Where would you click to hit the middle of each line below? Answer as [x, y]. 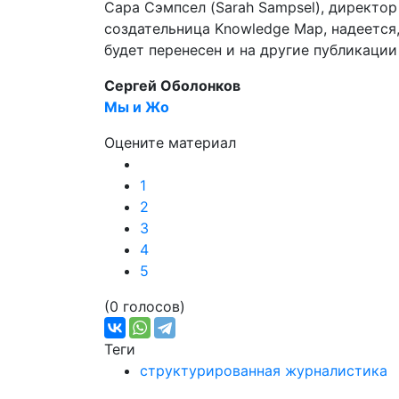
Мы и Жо [137, 107]
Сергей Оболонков [172, 85]
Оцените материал [170, 142]
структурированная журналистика [264, 370]
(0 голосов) [145, 306]
